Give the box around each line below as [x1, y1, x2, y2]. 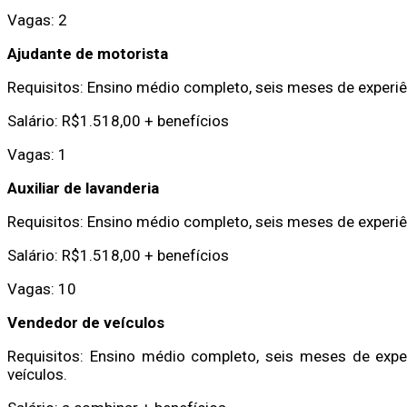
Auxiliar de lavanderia [7, 178, 159, 197]
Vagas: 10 [7, 279, 76, 298]
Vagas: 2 [7, 10, 67, 29]
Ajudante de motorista [7, 44, 168, 63]
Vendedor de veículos [7, 313, 164, 332]
